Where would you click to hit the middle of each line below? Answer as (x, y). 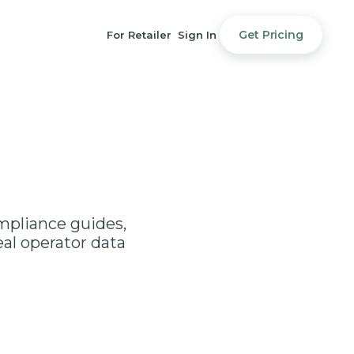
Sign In (198, 35)
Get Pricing (271, 35)
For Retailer (139, 35)
